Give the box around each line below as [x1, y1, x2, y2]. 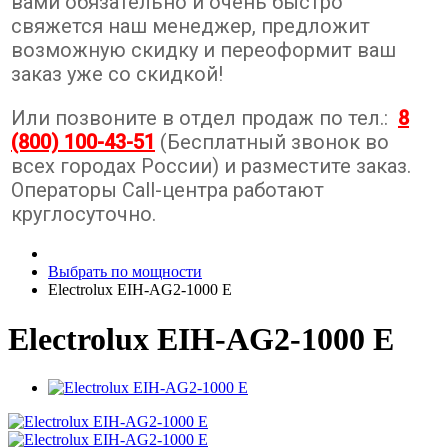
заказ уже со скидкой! [11, 62, 223, 87]
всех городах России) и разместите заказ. [11, 154, 416, 179]
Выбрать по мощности [48, 263, 202, 281]
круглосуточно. [11, 202, 156, 227]
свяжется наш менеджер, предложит [11, 14, 370, 39]
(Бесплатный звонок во [160, 130, 389, 155]
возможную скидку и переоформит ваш [11, 38, 396, 63]
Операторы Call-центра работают [11, 178, 324, 203]
